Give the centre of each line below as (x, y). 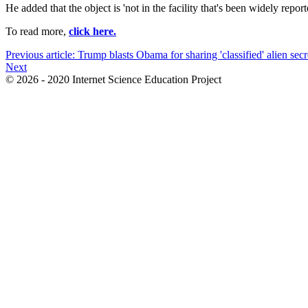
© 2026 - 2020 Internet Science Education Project (113, 80)
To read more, (37, 32)
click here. (92, 32)
